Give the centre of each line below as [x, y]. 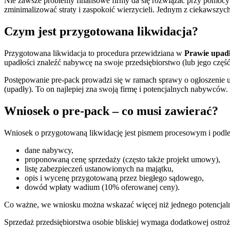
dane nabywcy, [49, 150]
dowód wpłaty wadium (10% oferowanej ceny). [102, 187]
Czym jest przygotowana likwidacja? [101, 31]
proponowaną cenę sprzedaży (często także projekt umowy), [122, 159]
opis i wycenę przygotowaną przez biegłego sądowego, [114, 178]
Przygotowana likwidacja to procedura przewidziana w [94, 53]
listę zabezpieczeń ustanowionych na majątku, [99, 168]
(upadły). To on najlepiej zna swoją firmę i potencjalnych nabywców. [116, 89]
